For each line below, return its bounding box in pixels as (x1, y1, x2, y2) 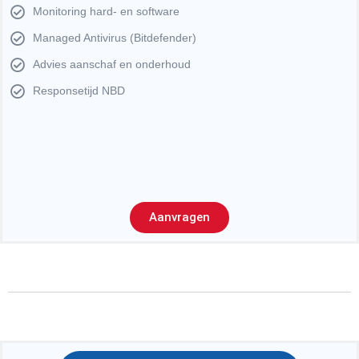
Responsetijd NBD (32, 84, 125, 98)
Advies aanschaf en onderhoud (32, 58, 191, 71)
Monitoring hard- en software (32, 5, 179, 18)
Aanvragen (149, 210, 210, 225)
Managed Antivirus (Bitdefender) (32, 31, 196, 45)
